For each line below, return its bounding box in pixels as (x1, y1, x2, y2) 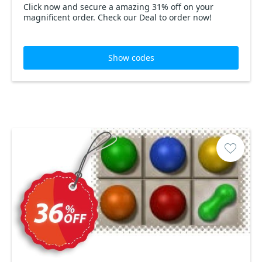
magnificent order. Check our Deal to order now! (23, 12, 212, 23)
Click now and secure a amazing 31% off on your (23, 1, 213, 12)
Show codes (108, 52, 154, 63)
